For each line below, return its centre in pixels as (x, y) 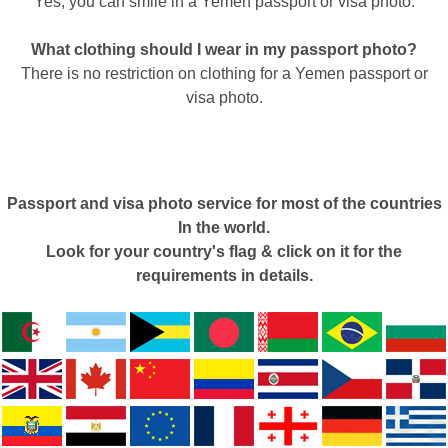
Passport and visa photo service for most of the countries (224, 203)
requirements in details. (224, 275)
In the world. (224, 227)
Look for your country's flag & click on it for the (224, 251)
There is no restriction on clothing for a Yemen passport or (224, 73)
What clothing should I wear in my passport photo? (224, 49)
